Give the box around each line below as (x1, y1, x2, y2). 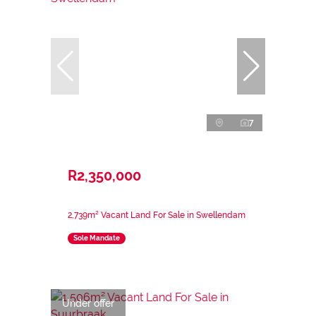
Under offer (62, 297, 114, 309)
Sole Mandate (73, 234, 120, 243)
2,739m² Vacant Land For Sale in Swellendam (68, 209, 245, 220)
